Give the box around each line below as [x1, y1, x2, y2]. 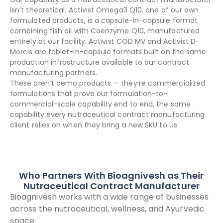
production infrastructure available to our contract [10, 57, 190, 68]
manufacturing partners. [10, 68, 97, 78]
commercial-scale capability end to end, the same [10, 99, 191, 110]
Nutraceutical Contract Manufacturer [23, 180, 200, 193]
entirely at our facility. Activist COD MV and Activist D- [10, 36, 200, 47]
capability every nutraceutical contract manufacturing [10, 110, 205, 120]
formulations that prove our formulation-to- [10, 89, 168, 99]
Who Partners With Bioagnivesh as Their [19, 169, 204, 182]
